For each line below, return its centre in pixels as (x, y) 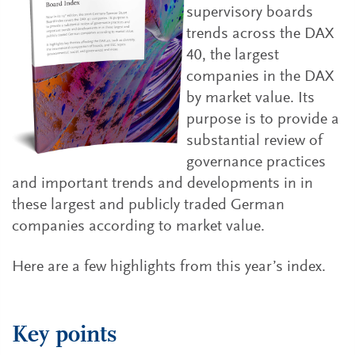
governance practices (256, 162)
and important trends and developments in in (162, 184)
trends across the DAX (260, 34)
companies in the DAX (260, 77)
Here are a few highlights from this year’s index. (169, 267)
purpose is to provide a (263, 120)
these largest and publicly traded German (148, 205)
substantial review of (254, 141)
